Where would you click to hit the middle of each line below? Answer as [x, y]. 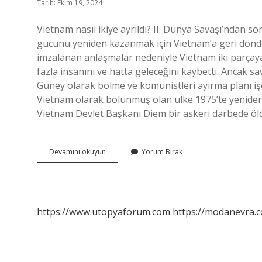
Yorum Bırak [162, 152]
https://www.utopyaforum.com [104, 212]
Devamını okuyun [77, 152]
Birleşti [117, 172]
